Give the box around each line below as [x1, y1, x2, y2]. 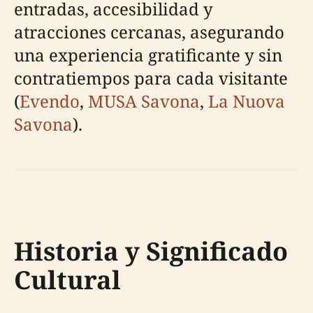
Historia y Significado [14, 234, 288, 268]
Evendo [20, 89, 80, 112]
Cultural [14, 263, 121, 297]
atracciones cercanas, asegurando [14, 20, 284, 43]
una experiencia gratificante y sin [14, 43, 282, 66]
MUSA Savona [88, 89, 200, 112]
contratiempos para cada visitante [14, 66, 288, 89]
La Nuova [208, 89, 285, 112]
